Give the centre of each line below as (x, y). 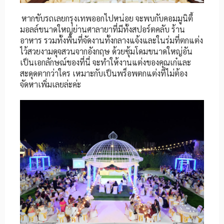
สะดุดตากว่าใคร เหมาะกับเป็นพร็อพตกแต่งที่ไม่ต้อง (104, 73)
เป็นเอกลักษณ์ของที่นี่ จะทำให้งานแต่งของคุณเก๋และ (105, 62)
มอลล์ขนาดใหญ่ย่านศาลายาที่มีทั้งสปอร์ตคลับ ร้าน (102, 29)
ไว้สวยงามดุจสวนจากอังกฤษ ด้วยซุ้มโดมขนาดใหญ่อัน (106, 51)
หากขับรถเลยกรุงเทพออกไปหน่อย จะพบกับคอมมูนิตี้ (107, 18)
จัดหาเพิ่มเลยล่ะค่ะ (50, 84)
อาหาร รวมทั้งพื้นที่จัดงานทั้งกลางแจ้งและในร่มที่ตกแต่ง (111, 40)
